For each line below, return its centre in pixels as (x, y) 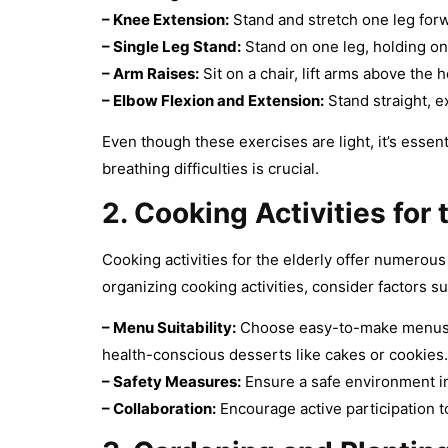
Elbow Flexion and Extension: (218, 100)
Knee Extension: (171, 19)
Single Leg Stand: (177, 46)
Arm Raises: (156, 73)
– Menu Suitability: (169, 327)
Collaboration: (164, 408)
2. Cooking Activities (247, 212)
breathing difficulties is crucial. (210, 169)
